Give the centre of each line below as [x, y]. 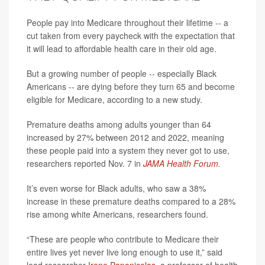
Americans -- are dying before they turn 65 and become [131, 86]
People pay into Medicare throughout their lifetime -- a [127, 22]
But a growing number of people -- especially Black [122, 73]
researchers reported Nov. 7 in [85, 163]
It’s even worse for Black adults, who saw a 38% [116, 188]
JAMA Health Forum [181, 163]
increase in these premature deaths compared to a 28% [131, 201]
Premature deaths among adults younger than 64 [119, 124]
